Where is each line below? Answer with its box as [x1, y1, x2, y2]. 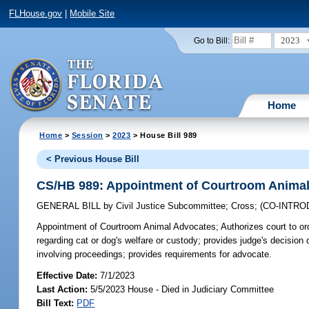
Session [71, 130, 103, 139]
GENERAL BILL [37, 201, 104, 212]
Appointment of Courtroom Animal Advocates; [37, 221, 219, 232]
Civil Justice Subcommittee [113, 201, 226, 212]
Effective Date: [37, 270, 101, 281]
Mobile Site [70, 8, 115, 19]
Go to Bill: [193, 36, 230, 45]
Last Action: [37, 283, 88, 295]
